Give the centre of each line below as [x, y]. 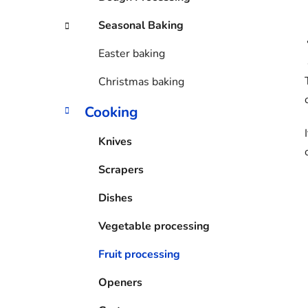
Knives [115, 142]
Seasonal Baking [141, 26]
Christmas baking [141, 82]
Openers [120, 283]
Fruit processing [139, 255]
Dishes [115, 198]
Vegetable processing [154, 227]
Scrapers [121, 170]
